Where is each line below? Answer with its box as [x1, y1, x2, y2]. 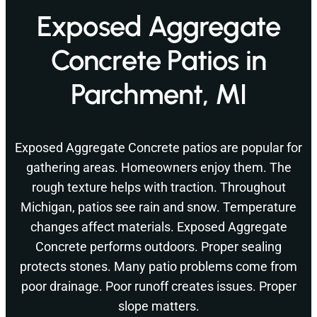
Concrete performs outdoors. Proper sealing [35, 239, 282, 255]
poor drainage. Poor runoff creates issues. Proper [21, 279, 296, 294]
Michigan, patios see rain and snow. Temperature [21, 200, 296, 215]
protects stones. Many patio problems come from [20, 259, 297, 275]
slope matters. [117, 299, 200, 314]
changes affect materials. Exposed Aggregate [30, 219, 287, 235]
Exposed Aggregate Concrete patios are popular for [15, 140, 302, 156]
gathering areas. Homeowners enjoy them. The [25, 160, 292, 175]
